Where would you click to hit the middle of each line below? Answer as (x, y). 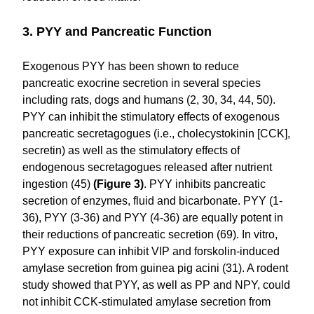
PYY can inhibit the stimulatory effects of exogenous (151, 116)
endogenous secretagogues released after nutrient (148, 167)
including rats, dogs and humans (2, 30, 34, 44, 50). (149, 100)
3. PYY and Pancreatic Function (117, 31)
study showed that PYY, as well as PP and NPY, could (157, 285)
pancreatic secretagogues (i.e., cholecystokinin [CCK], (157, 133)
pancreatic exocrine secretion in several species (142, 83)
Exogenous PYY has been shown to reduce (131, 66)
